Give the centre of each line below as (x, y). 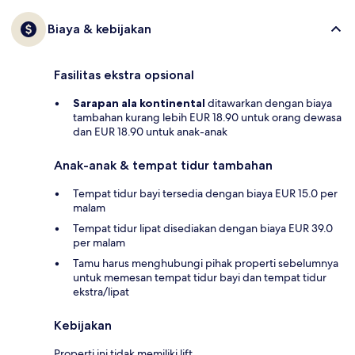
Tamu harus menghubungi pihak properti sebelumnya (206, 263)
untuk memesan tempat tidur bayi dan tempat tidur (200, 278)
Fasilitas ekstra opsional (124, 75)
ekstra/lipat (101, 292)
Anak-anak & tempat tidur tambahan (163, 166)
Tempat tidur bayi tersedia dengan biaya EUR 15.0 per (205, 194)
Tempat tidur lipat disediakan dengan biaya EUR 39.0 (203, 229)
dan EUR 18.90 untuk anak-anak (150, 132)
